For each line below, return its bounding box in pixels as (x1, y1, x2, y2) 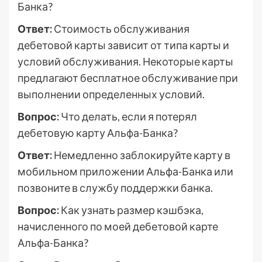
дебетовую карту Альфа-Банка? (18, 126, 178, 139)
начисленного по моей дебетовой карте (18, 220, 218, 233)
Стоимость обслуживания (52, 22, 189, 35)
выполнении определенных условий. (18, 88, 205, 101)
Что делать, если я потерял (59, 110, 197, 123)
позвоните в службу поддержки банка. (18, 181, 213, 194)
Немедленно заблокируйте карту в (52, 149, 230, 161)
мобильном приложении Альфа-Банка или (18, 165, 233, 178)
